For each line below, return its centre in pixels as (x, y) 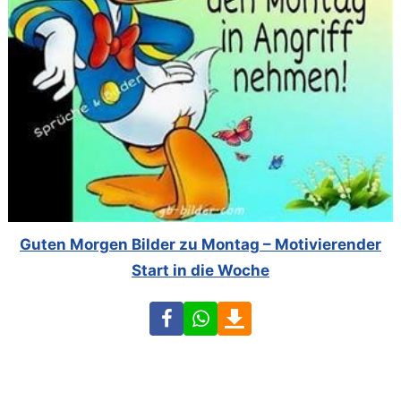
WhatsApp (254, 314)
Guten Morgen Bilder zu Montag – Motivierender (200, 245)
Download (287, 314)
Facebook (218, 314)
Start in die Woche (200, 271)
